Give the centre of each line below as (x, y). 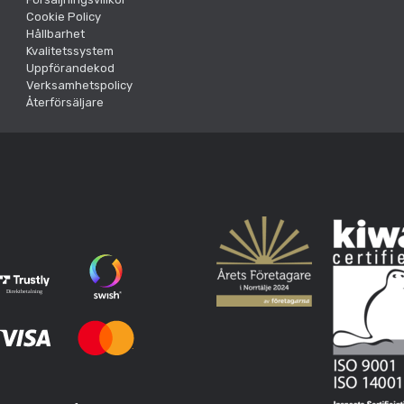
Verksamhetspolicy (79, 85)
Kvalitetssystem (70, 50)
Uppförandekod (70, 68)
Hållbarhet (55, 33)
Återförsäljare (65, 102)
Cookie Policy (64, 16)
